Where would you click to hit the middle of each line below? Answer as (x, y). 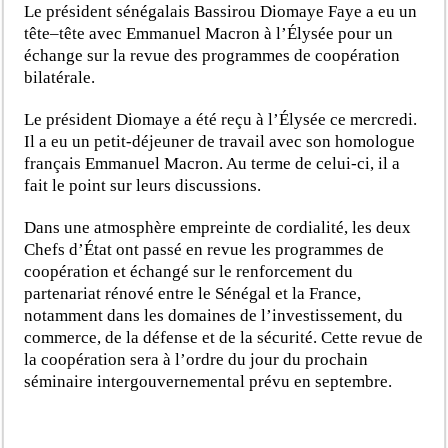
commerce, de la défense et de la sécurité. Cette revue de (224, 337)
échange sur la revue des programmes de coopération (212, 55)
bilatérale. (60, 77)
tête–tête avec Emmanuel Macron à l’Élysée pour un (209, 33)
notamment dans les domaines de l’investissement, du (214, 315)
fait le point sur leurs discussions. (143, 185)
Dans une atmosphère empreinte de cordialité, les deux (218, 227)
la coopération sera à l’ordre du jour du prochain (196, 359)
